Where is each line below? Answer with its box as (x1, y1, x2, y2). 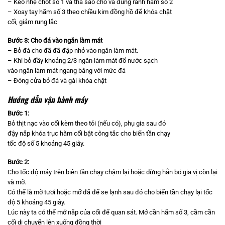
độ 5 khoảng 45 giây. (8, 198, 65, 206)
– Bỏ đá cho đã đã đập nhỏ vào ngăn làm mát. (8, 47, 138, 55)
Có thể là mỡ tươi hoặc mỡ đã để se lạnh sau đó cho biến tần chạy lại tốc (8, 188, 212, 196)
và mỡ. (8, 178, 26, 186)
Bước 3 (8, 37, 28, 45)
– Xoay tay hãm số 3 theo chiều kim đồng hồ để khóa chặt (8, 8, 172, 16)
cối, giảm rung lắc (8, 18, 57, 26)
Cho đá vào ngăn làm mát (31, 37, 102, 45)
